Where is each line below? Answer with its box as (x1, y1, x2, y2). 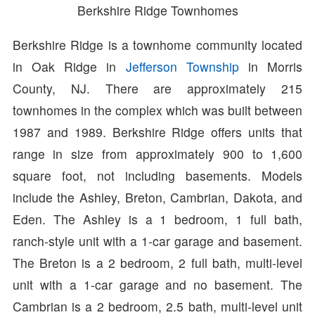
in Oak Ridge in (12, 57, 126, 75)
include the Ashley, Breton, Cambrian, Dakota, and (12, 188, 303, 206)
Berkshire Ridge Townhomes (77, 1, 238, 20)
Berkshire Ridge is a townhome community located (12, 35, 303, 53)
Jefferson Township (125, 57, 239, 75)
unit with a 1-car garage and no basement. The (12, 275, 303, 293)
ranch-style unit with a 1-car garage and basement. (12, 231, 303, 250)
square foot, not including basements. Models (12, 166, 303, 184)
